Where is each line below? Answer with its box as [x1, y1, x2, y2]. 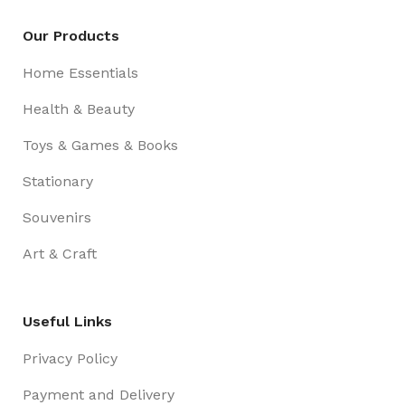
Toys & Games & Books [23, 136, 178, 154]
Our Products [23, 26, 119, 44]
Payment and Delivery [23, 385, 174, 403]
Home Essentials [23, 63, 138, 81]
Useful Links [23, 312, 112, 330]
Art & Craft [23, 244, 97, 262]
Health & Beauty [23, 99, 135, 118]
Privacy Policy [23, 349, 118, 367]
